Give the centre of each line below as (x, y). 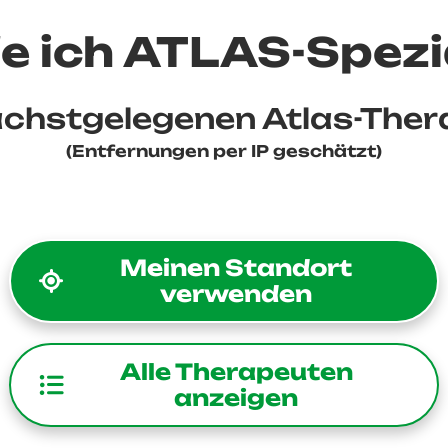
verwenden (236, 293)
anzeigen (236, 397)
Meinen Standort (236, 267)
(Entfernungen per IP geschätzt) (224, 151)
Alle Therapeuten (236, 371)
